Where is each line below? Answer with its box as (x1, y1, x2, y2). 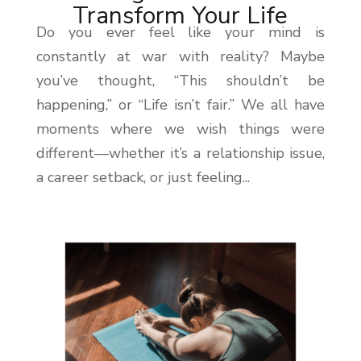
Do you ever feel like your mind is (35, 22, 326, 42)
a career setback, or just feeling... (35, 167, 250, 187)
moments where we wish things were (35, 118, 326, 139)
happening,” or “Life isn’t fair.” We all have (35, 94, 326, 114)
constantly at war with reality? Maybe (35, 46, 326, 66)
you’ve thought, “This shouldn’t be (35, 70, 326, 90)
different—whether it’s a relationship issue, (35, 143, 326, 163)
